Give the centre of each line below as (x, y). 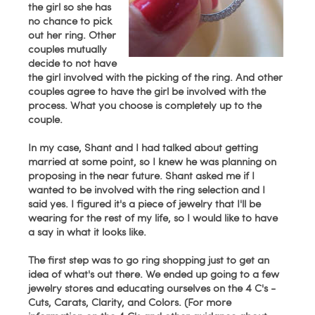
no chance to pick (70, 20)
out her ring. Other (72, 34)
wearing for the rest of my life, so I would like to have (153, 217)
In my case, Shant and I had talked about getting (143, 147)
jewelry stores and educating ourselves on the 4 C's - (152, 288)
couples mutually (68, 49)
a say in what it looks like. (88, 231)
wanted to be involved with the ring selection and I (147, 189)
